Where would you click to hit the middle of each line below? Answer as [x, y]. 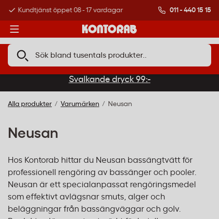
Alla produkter [30, 104]
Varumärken [80, 104]
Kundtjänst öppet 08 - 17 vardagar [70, 10]
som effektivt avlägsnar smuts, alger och [87, 197]
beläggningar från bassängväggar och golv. [94, 209]
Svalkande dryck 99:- [109, 80]
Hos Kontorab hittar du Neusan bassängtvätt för [100, 160]
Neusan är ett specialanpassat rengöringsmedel [102, 185]
